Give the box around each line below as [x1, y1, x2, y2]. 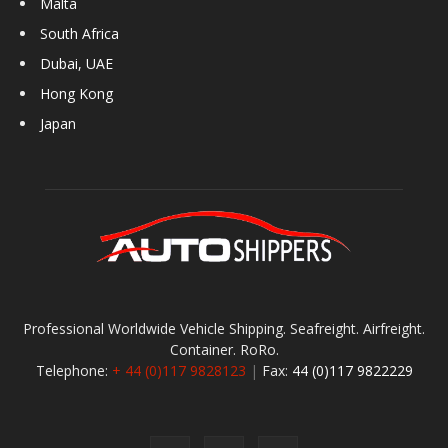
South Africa [40, 24, 119, 44]
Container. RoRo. [169, 340, 279, 360]
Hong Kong [40, 84, 113, 104]
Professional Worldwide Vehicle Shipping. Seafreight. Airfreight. [23, 319, 425, 339]
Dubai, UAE [40, 54, 113, 74]
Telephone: [35, 361, 112, 381]
